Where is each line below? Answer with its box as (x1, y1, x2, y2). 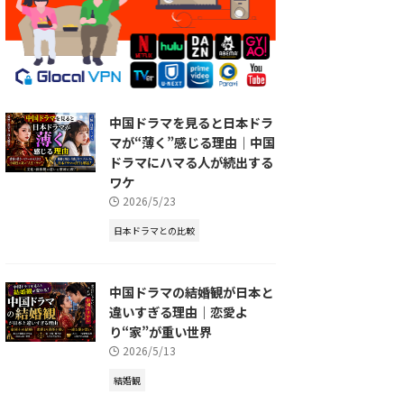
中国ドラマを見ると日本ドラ (109, 112, 273, 132)
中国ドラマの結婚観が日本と (109, 281, 273, 301)
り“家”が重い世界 (109, 321, 212, 341)
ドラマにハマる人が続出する (109, 151, 273, 171)
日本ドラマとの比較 (114, 223, 195, 237)
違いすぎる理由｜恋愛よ (109, 301, 248, 321)
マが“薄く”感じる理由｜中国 (109, 132, 275, 151)
